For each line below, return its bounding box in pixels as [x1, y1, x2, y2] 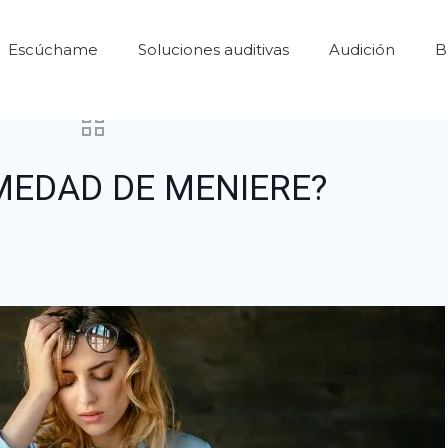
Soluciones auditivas [137, 40, 289, 59]
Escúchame [7, 40, 98, 59]
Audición [328, 40, 395, 59]
